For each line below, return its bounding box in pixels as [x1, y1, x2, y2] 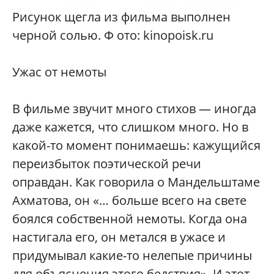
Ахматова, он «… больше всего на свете [12, 191, 246, 209]
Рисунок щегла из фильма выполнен [12, 8, 231, 25]
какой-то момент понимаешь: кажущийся [12, 136, 261, 154]
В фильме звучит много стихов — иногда [12, 100, 256, 117]
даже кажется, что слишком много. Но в [12, 118, 248, 135]
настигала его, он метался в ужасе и [12, 228, 226, 245]
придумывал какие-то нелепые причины [12, 246, 252, 264]
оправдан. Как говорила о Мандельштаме [12, 173, 260, 190]
